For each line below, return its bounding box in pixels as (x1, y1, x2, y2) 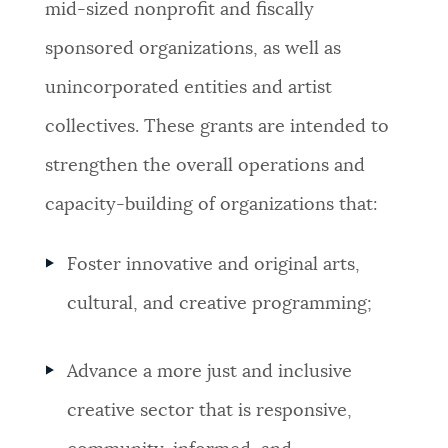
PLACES (22, 102, 80, 117)
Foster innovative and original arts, (67, 255, 361, 274)
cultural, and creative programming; (67, 294, 373, 313)
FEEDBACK (22, 258, 102, 273)
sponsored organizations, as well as (44, 39, 341, 58)
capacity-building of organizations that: (44, 195, 383, 214)
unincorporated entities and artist (44, 78, 332, 97)
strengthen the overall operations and (44, 156, 365, 175)
